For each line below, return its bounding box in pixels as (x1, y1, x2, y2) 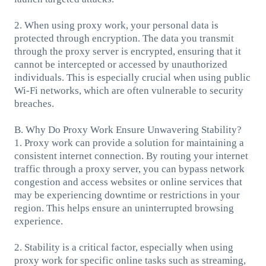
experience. (14, 215, 63, 227)
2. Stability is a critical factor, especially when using (14, 241, 233, 253)
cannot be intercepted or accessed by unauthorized (14, 58, 227, 70)
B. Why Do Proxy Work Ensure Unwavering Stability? (14, 123, 242, 135)
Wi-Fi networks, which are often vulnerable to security (14, 84, 243, 96)
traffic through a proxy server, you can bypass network (14, 163, 245, 175)
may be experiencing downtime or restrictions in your (14, 189, 240, 201)
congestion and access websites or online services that (14, 176, 242, 188)
